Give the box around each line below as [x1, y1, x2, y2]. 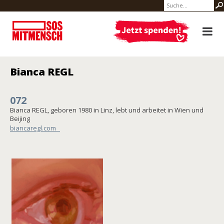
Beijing [10, 114, 30, 123]
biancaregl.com [10, 123, 56, 132]
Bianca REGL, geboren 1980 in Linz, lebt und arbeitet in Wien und [10, 105, 203, 114]
